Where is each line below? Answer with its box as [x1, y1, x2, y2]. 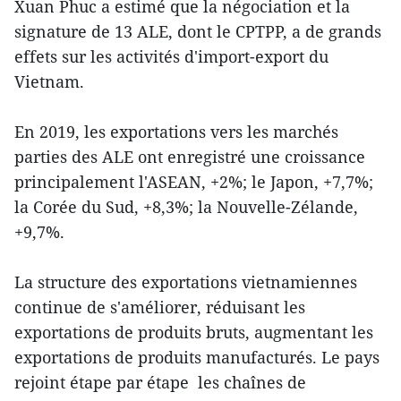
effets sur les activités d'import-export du [14, 46, 328, 68]
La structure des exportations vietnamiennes [14, 271, 357, 294]
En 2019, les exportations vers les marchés [14, 121, 338, 143]
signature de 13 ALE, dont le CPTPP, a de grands [14, 21, 381, 43]
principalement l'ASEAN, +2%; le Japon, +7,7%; [14, 171, 373, 193]
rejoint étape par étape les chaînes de [14, 371, 306, 394]
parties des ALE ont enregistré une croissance [14, 146, 365, 168]
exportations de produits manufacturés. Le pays [14, 346, 380, 369]
